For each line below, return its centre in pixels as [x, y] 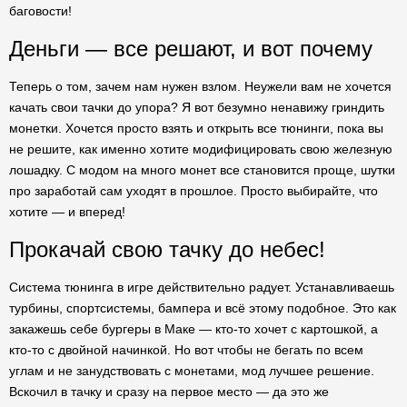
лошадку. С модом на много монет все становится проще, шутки [202, 170]
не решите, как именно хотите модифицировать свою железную [201, 149]
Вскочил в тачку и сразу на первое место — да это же [169, 392]
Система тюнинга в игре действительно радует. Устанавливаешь [202, 287]
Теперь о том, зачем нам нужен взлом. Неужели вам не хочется [200, 86]
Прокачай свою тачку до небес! [167, 249]
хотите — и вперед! [67, 212]
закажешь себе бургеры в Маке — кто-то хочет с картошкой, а [194, 329]
